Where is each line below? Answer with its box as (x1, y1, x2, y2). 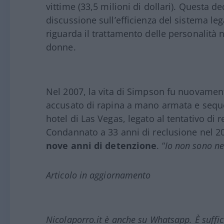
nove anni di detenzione (46, 139, 157, 152)
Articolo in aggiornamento (46, 169, 151, 181)
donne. (46, 41, 76, 53)
